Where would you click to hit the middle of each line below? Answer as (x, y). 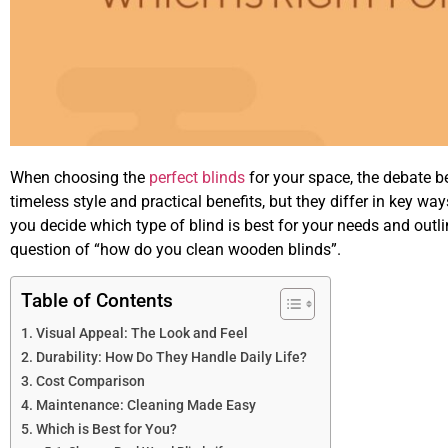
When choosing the (79, 178)
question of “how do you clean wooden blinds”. (175, 250)
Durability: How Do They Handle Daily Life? (172, 358)
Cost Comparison (91, 382)
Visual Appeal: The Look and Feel (143, 334)
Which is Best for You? (107, 430)
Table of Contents (97, 301)
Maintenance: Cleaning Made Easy (147, 406)
